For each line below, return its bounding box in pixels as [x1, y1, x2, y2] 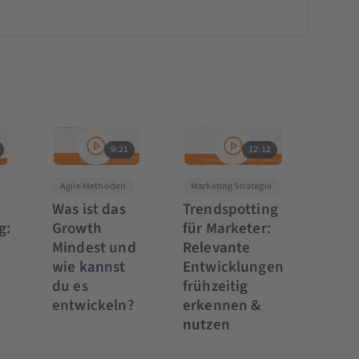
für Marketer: [182, 217, 271, 240]
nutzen [182, 313, 230, 336]
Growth [51, 217, 102, 240]
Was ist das [51, 198, 126, 220]
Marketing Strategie [190, 179, 272, 193]
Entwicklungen [182, 256, 284, 278]
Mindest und [51, 236, 136, 259]
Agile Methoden [59, 179, 127, 193]
